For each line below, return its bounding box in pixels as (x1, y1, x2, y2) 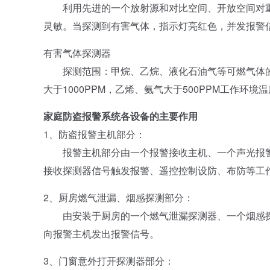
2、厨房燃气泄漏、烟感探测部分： (43, 190, 196, 204)
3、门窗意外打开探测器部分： (43, 254, 177, 268)
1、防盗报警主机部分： (43, 127, 148, 141)
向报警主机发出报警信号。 (43, 227, 159, 240)
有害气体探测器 (43, 46, 113, 60)
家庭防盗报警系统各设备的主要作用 (43, 109, 198, 123)
